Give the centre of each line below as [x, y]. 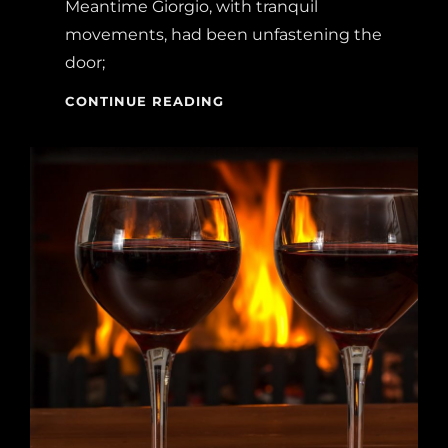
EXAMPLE [260, 141]
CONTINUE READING [144, 100]
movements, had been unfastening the [223, 34]
